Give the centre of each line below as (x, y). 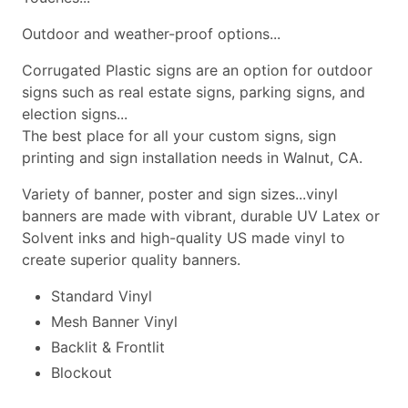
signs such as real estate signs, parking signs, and (194, 92)
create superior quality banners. (131, 260)
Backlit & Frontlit (108, 347)
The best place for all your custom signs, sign (179, 136)
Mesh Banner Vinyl (114, 322)
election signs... (75, 114)
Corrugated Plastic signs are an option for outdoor (197, 71)
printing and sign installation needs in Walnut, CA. (192, 158)
